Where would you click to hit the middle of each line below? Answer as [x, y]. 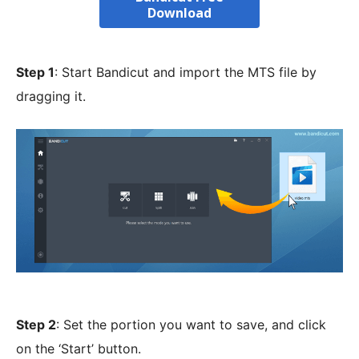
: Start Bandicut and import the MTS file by [186, 73]
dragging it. [51, 97]
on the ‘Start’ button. [79, 348]
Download [179, 13]
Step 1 [35, 73]
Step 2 [36, 324]
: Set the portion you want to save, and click [191, 324]
